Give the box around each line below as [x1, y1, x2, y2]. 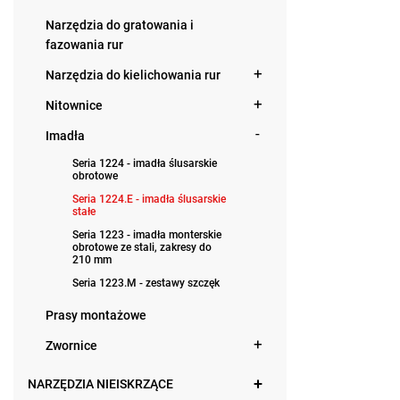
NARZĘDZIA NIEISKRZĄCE [28, 377, 173, 391]
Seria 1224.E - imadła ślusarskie [72, 193, 226, 205]
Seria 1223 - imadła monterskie [72, 229, 221, 241]
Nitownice [46, 98, 103, 112]
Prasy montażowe [46, 308, 146, 322]
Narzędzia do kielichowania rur [46, 68, 221, 82]
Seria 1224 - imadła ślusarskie [72, 157, 217, 170]
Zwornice [46, 338, 97, 353]
